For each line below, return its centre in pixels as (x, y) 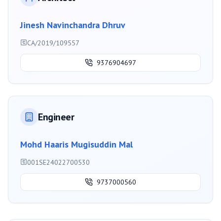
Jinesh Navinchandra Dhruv (73, 25)
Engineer (56, 117)
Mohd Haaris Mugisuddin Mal (76, 145)
